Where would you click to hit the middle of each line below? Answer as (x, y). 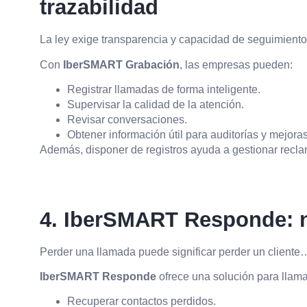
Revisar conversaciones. (127, 120)
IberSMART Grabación (121, 64)
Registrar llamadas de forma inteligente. (164, 90)
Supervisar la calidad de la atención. (156, 105)
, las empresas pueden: (236, 64)
